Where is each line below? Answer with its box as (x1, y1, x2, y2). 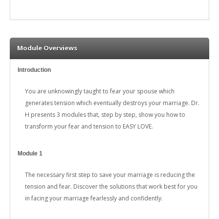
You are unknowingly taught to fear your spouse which (25, 87, 175, 95)
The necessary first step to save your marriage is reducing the (25, 170, 195, 179)
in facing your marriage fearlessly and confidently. (25, 194, 163, 202)
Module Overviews (17, 43, 77, 52)
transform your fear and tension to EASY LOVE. (25, 122, 153, 131)
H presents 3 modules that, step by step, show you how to (25, 110, 185, 119)
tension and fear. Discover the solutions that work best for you (25, 182, 197, 191)
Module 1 (18, 150, 43, 157)
